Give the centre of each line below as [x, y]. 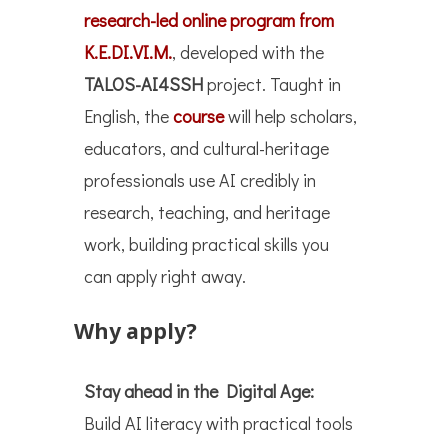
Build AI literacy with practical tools [218, 423]
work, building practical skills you [206, 244]
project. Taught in [272, 84]
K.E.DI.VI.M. [128, 52]
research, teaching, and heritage [207, 212]
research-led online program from [209, 20]
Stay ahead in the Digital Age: [199, 391]
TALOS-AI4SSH [143, 84]
